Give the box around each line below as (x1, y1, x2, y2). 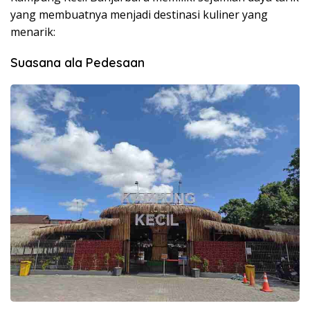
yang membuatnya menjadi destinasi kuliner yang (10, 7, 268, 22)
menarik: (10, 24, 55, 39)
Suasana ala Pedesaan (10, 55, 145, 71)
